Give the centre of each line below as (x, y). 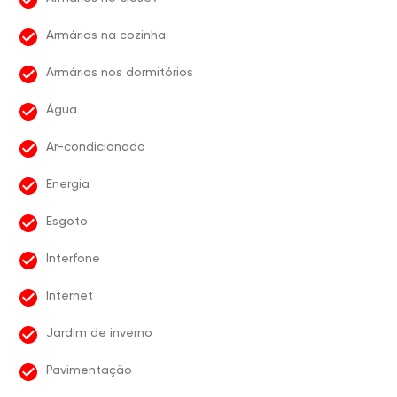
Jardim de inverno (99, 332)
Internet (70, 295)
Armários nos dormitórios (120, 72)
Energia (68, 183)
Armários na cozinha (106, 35)
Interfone (73, 258)
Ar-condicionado (96, 146)
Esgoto (67, 221)
